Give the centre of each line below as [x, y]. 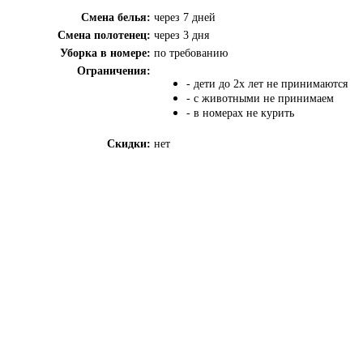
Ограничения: [114, 70]
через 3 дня [181, 35]
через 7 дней [185, 17]
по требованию [191, 53]
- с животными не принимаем [260, 98]
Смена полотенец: [104, 35]
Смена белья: [116, 17]
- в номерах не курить [240, 113]
